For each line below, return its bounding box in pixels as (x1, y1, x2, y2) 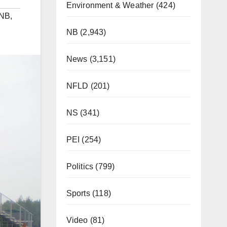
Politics (66, 162, 94, 171)
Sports (66, 189, 90, 198)
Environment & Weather (66, 1, 154, 10)
